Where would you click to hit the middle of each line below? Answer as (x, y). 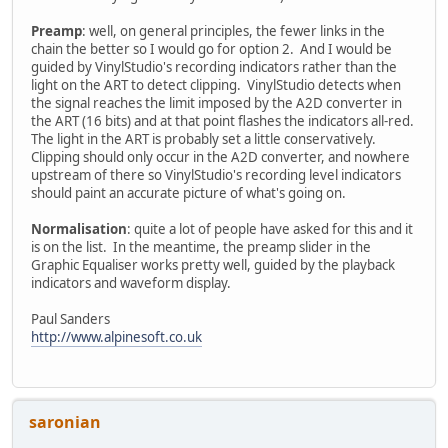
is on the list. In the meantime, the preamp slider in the (201, 246)
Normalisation (79, 228)
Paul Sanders (70, 318)
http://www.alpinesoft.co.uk (116, 336)
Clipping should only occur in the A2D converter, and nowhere (220, 156)
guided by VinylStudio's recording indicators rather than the (214, 66)
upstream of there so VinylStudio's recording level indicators (216, 174)
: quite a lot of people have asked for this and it (270, 228)
